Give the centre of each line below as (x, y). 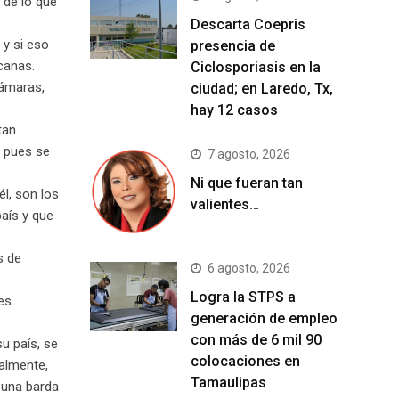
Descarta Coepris (248, 24)
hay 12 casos (234, 110)
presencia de (233, 46)
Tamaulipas (228, 383)
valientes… (225, 204)
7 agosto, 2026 (249, 154)
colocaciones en (245, 361)
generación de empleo (264, 318)
